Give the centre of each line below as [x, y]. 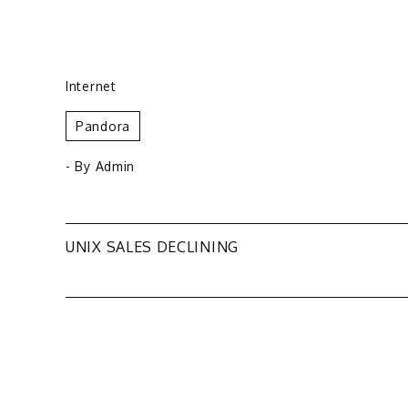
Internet [91, 86]
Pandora [103, 126]
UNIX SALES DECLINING [152, 246]
